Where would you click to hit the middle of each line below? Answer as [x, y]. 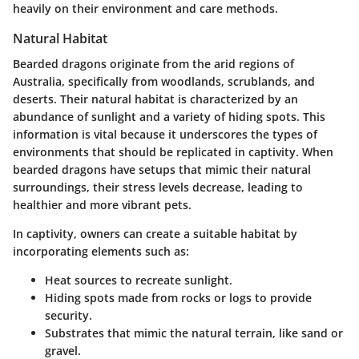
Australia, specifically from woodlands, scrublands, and [164, 82]
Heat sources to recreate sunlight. [139, 280]
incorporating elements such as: [101, 252]
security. [69, 316]
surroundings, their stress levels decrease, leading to [158, 188]
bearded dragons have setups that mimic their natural [162, 170]
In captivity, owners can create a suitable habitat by [155, 234]
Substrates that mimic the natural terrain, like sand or [194, 333]
